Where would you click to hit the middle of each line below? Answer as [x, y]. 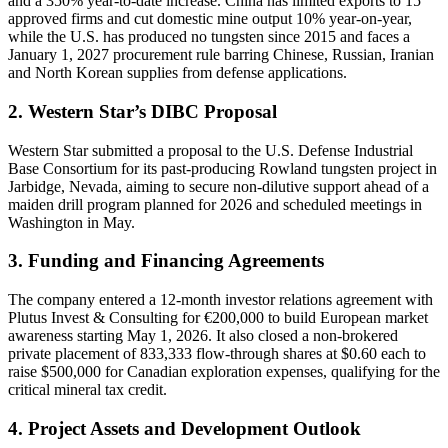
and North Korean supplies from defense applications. [177, 73]
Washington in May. [71, 222]
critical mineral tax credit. [87, 390]
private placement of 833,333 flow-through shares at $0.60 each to [217, 354]
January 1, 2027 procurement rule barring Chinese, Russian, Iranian [221, 55]
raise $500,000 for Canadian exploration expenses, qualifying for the [224, 372]
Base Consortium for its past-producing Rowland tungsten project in [222, 168]
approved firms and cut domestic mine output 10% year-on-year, [210, 19]
